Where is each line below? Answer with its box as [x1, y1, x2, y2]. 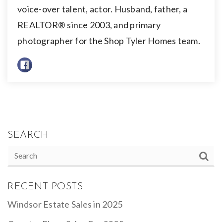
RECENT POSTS [7, 182, 83, 192]
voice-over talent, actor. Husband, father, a [17, 3, 187, 14]
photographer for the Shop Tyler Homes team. [17, 35, 200, 46]
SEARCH [7, 130, 48, 141]
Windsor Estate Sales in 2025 [7, 199, 122, 210]
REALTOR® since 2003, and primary [17, 19, 161, 30]
